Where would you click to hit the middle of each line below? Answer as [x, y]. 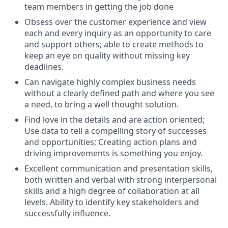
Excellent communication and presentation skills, [119, 168]
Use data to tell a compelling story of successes [116, 131]
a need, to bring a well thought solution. [102, 104]
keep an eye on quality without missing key [107, 55]
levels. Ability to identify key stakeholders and [112, 202]
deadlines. [44, 67]
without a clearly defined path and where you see [119, 93]
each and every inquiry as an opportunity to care [118, 33]
